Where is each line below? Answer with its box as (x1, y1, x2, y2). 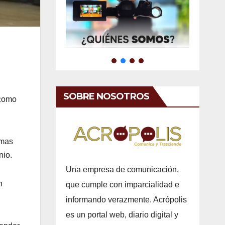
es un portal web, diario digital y (65, 210, 178, 219)
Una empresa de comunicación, (65, 165, 179, 174)
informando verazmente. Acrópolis (65, 195, 187, 204)
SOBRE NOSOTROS (63, 90, 149, 102)
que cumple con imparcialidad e (65, 180, 179, 189)
